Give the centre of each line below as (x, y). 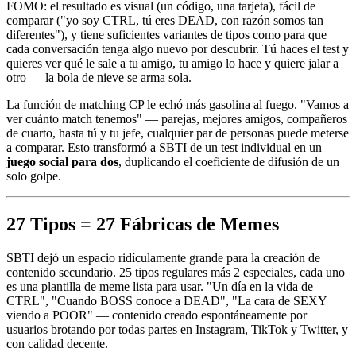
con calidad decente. (57, 343)
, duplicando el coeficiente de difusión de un (229, 162)
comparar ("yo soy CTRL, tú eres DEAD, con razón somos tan (165, 21)
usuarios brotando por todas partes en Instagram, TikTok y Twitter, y (177, 329)
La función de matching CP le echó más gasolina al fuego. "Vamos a (178, 105)
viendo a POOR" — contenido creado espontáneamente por (157, 315)
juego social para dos (62, 162)
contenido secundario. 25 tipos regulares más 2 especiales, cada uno (176, 272)
